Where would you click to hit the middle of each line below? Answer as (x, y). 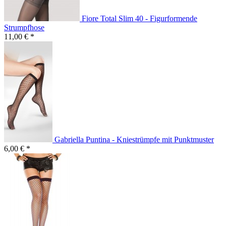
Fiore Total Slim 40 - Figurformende (139, 19)
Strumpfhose (24, 28)
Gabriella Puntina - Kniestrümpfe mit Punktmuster (134, 140)
